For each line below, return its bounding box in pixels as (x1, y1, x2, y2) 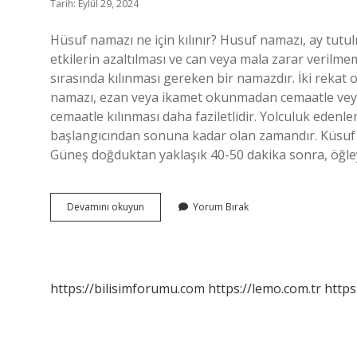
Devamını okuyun (67, 200, 144, 214)
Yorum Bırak (193, 200, 249, 214)
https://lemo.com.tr (208, 280, 321, 297)
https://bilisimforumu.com (50, 280, 205, 297)
